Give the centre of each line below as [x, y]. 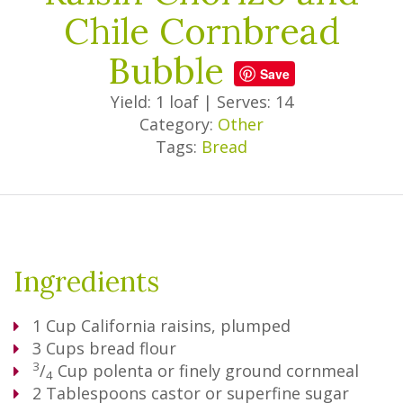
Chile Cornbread [201, 31]
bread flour [133, 348]
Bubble [171, 71]
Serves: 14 [255, 102]
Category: [179, 124]
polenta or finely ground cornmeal [226, 371]
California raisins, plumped [186, 326]
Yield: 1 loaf [154, 102]
